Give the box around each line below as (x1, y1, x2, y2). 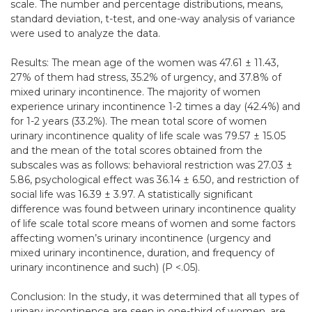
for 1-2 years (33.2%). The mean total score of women (10, 115, 267, 128)
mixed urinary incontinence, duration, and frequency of (10, 247, 274, 260)
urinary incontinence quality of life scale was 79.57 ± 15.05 (10, 130, 286, 143)
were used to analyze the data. (10, 27, 160, 40)
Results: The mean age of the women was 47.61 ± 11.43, (10, 56, 279, 70)
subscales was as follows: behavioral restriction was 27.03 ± (10, 159, 292, 172)
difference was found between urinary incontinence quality (10, 203, 296, 216)
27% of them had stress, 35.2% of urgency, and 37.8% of (10, 71, 281, 84)
